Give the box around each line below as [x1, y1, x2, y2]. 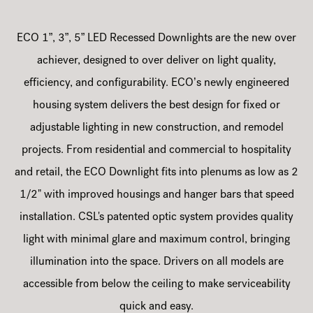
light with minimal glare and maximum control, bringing [23, 235, 290, 247]
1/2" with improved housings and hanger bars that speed [19, 190, 294, 202]
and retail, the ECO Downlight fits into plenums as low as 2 [15, 168, 298, 180]
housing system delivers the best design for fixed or [33, 101, 280, 112]
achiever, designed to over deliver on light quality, [37, 56, 276, 68]
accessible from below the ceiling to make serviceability [22, 279, 291, 291]
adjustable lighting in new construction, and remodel [29, 123, 284, 135]
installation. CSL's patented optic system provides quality [20, 212, 293, 224]
